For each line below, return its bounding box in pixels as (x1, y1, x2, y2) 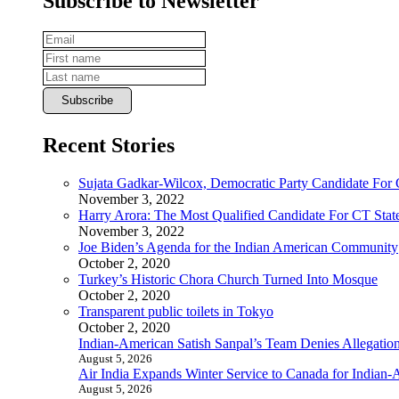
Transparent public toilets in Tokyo (78, 303, 273, 319)
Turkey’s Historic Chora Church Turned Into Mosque (78, 271, 378, 287)
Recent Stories (43, 133, 175, 157)
